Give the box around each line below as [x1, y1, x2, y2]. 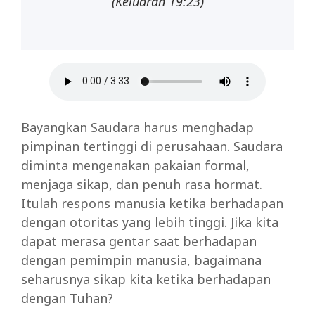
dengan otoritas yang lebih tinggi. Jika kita [21, 213, 278, 231]
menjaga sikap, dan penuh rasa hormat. [21, 175, 262, 193]
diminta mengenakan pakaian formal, [21, 156, 250, 174]
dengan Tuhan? [21, 289, 113, 307]
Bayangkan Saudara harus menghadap [21, 118, 254, 136]
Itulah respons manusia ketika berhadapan [21, 194, 283, 212]
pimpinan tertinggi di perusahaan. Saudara [21, 137, 283, 155]
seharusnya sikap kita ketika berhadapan [21, 270, 271, 288]
